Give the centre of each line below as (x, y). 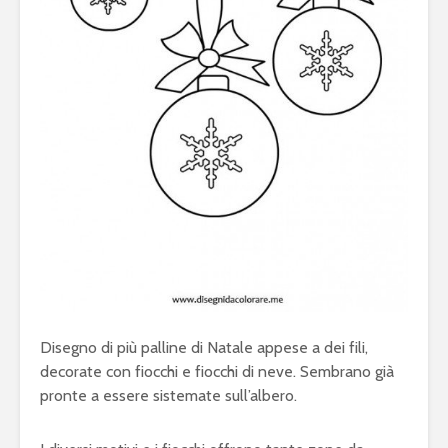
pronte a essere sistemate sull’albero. (168, 396)
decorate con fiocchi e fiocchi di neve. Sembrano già (217, 372)
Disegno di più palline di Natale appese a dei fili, (204, 348)
